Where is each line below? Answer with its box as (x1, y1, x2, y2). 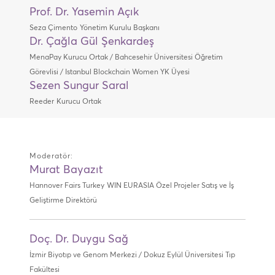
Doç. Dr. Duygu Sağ (29, 234, 128, 245)
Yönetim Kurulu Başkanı (79, 25, 160, 32)
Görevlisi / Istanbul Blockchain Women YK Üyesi (29, 69, 190, 76)
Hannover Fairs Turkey (29, 182, 104, 190)
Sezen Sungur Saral (29, 80, 129, 91)
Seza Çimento (29, 25, 77, 32)
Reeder (29, 98, 54, 106)
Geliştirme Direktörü (29, 197, 97, 204)
